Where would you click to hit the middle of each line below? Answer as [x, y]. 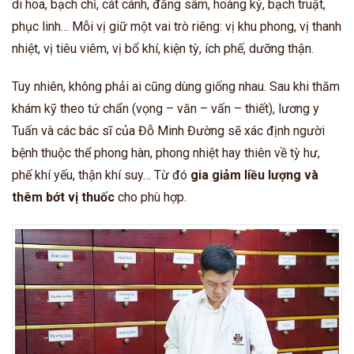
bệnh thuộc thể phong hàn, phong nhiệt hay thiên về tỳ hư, [166, 153]
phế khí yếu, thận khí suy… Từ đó [101, 175]
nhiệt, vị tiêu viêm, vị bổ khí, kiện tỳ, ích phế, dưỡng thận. [163, 49]
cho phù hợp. [151, 198]
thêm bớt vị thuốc [63, 198]
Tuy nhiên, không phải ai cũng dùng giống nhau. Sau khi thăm [176, 87]
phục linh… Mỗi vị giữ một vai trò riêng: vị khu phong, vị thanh [177, 27]
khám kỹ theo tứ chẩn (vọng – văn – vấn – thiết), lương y [166, 109]
